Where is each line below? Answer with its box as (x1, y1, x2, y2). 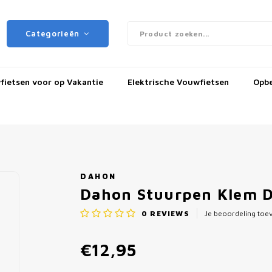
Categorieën (25, 29, 80, 38)
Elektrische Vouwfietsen (127, 76, 229, 87)
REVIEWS (148, 209, 189, 217)
